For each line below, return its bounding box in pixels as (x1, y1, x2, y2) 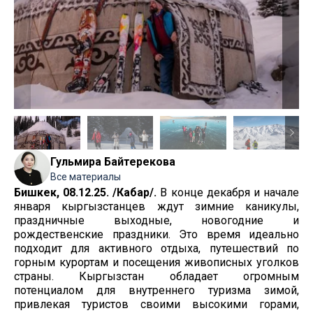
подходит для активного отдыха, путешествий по (14, 242, 299, 256)
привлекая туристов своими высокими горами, (14, 298, 299, 312)
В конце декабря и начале (156, 186, 300, 200)
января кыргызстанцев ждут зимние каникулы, (14, 200, 299, 214)
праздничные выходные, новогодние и (14, 214, 299, 228)
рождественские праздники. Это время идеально (14, 228, 299, 242)
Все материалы (50, 171, 121, 183)
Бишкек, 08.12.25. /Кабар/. (14, 186, 157, 200)
